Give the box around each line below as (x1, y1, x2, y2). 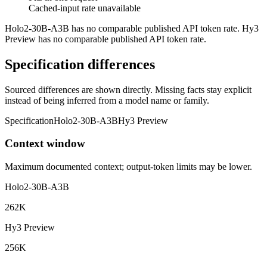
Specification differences (5, 56, 155, 72)
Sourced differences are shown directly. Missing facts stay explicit (5, 84, 252, 95)
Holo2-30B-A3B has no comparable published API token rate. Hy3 (5, 23, 259, 33)
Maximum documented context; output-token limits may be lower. (5, 162, 252, 172)
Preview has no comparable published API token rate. (5, 33, 206, 44)
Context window (5, 137, 85, 150)
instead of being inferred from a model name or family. (5, 95, 209, 105)
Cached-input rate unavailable (29, 2, 141, 13)
